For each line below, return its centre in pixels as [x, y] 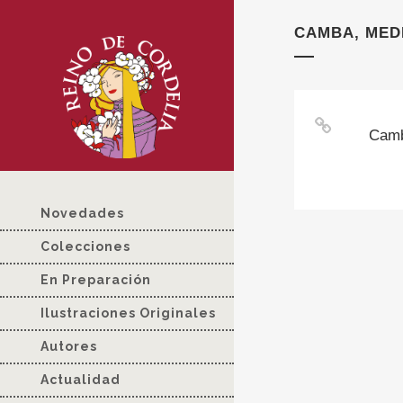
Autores [69, 347]
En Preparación [96, 280]
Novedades [82, 214]
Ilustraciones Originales [128, 313]
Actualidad [81, 380]
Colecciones [85, 247]
